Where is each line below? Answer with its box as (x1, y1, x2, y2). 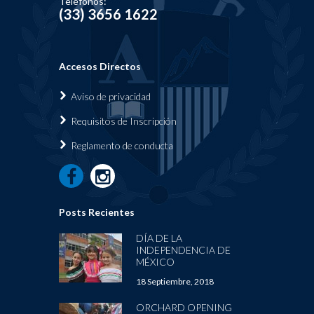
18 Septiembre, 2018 (136, 275, 214, 287)
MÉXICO (136, 255, 175, 268)
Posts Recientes (59, 205, 135, 218)
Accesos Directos (59, 60, 141, 72)
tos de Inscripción (102, 114, 177, 127)
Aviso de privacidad (71, 90, 151, 102)
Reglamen (71, 139, 111, 151)
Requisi (71, 114, 102, 127)
